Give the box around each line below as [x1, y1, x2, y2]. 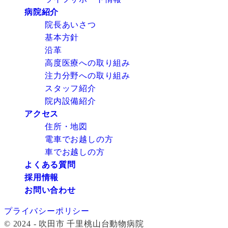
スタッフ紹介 [45, 83, 96, 93]
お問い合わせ [24, 185, 76, 194]
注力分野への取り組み [45, 71, 130, 80]
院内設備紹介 [45, 96, 96, 105]
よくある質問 [24, 160, 76, 169]
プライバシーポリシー [4, 206, 90, 215]
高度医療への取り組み [45, 58, 130, 67]
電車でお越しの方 [45, 134, 113, 144]
